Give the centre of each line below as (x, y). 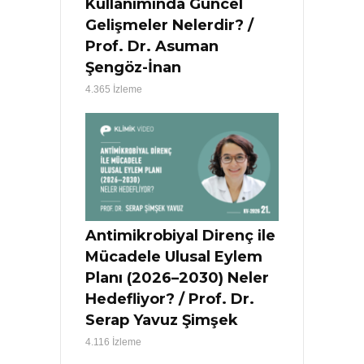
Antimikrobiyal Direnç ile (180, 236)
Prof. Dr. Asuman (152, 46)
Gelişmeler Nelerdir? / (169, 25)
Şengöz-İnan (133, 67)
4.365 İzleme (114, 89)
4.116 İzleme (113, 342)
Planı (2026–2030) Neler (177, 278)
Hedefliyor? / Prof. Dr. (170, 299)
